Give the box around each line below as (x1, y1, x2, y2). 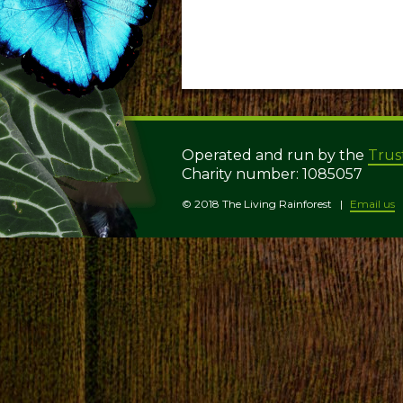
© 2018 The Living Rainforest (182, 197, 332, 211)
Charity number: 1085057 (182, 166, 363, 184)
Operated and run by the (182, 147, 368, 165)
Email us (350, 197, 395, 211)
